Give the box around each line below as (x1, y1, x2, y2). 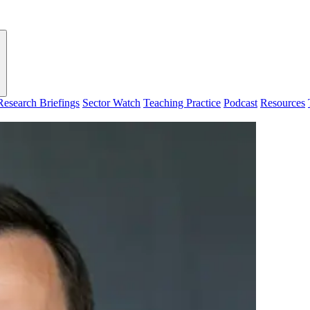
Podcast (224, 96, 257, 109)
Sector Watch (82, 96, 140, 109)
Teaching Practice (143, 96, 221, 109)
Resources (260, 96, 305, 109)
